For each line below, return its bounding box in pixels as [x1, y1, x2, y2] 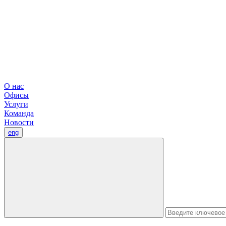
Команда [4, 109, 34, 118]
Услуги [4, 100, 28, 108]
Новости [4, 118, 34, 127]
